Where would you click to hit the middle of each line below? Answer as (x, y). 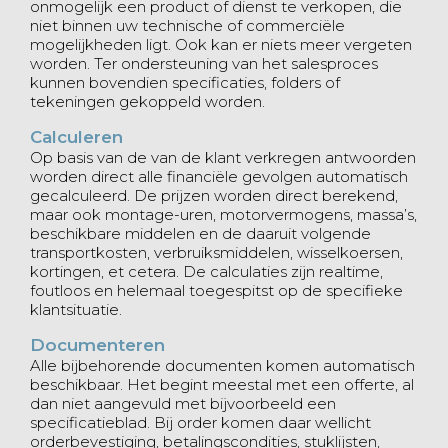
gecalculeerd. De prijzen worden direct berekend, (214, 195)
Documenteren (97, 345)
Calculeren (76, 137)
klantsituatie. (76, 309)
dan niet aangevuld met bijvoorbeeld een (183, 403)
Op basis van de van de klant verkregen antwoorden (223, 157)
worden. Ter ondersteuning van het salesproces (204, 63)
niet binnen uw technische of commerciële (187, 25)
